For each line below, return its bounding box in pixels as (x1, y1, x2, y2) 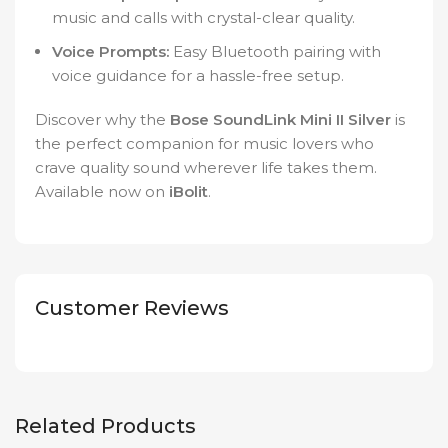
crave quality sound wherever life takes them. (35, 158, 377, 178)
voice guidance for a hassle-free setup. (52, 66, 344, 86)
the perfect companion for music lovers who (35, 134, 374, 154)
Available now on (35, 182, 169, 202)
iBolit (169, 182, 208, 202)
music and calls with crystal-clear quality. (52, 8, 355, 28)
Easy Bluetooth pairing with (169, 42, 381, 62)
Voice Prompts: (52, 42, 169, 62)
